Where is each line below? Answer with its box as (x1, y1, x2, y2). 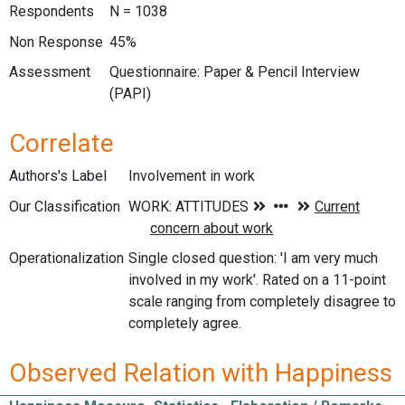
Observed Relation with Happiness (9, 357, 392, 388)
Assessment (9, 63, 90, 81)
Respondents (9, 3, 94, 21)
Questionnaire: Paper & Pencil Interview (108, 63, 360, 81)
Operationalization (9, 250, 124, 268)
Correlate (9, 127, 114, 158)
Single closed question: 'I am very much (128, 250, 378, 268)
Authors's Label (9, 166, 107, 184)
